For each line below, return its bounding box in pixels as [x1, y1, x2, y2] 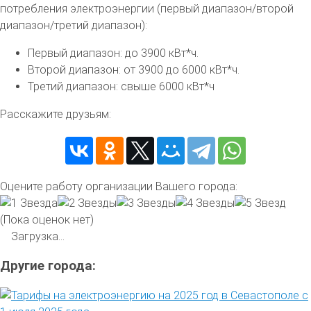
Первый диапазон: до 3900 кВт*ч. [28, 46, 199, 60]
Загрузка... [11, 229, 65, 243]
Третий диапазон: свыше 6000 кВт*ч [28, 79, 215, 93]
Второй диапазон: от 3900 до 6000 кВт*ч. [28, 62, 239, 76]
